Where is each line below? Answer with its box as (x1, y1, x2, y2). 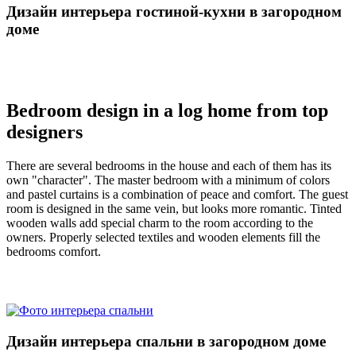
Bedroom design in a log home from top (6, 100, 328, 122)
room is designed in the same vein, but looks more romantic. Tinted (6, 202, 342, 216)
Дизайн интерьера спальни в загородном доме (6, 332, 326, 350)
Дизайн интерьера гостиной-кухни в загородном (6, 2, 342, 20)
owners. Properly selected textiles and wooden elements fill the (6, 230, 320, 245)
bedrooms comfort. (6, 245, 101, 259)
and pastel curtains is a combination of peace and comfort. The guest (6, 188, 348, 202)
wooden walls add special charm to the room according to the (6, 216, 313, 230)
